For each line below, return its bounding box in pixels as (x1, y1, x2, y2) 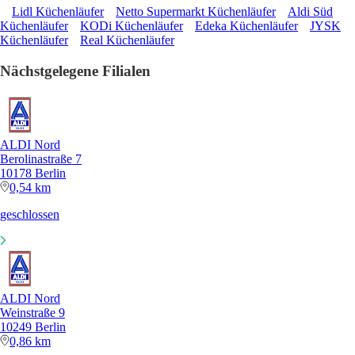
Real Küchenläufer (80, 33, 174, 48)
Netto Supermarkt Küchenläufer (116, 5, 276, 19)
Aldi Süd (288, 5, 333, 19)
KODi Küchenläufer (80, 19, 183, 33)
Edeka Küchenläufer (195, 19, 298, 33)
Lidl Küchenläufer (12, 5, 104, 19)
